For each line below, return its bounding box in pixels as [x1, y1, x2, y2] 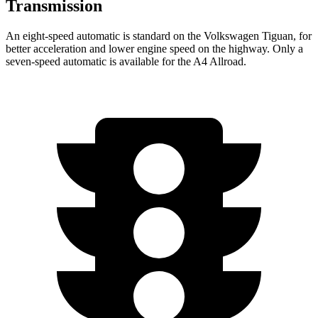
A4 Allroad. [193, 55, 246, 67]
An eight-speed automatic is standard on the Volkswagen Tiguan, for [6, 29, 312, 42]
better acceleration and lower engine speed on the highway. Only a [6, 42, 303, 55]
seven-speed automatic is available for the [6, 55, 193, 67]
